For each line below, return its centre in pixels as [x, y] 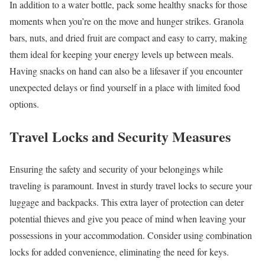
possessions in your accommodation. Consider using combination [131, 235]
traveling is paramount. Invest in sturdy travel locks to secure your [131, 185]
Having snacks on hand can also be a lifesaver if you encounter [126, 70]
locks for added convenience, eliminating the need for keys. [119, 251]
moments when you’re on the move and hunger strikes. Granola [127, 21]
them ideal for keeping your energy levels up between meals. [122, 54]
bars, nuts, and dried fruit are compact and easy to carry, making [128, 37]
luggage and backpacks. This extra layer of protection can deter [127, 202]
